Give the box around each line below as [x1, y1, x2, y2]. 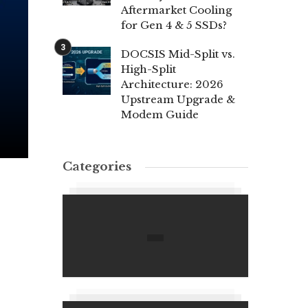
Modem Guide [121, 108, 199, 121]
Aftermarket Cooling [121, 3, 232, 16]
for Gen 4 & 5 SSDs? [121, 19, 227, 32]
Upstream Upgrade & [121, 93, 235, 106]
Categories [63, 159, 131, 174]
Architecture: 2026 [121, 78, 223, 91]
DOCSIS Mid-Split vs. [121, 47, 235, 60]
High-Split [121, 63, 176, 76]
